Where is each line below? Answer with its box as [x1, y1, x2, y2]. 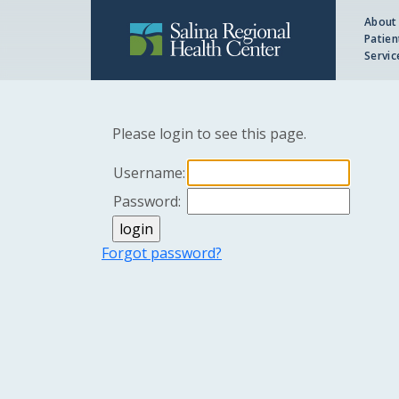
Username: [113, 163, 185, 183]
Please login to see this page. [112, 124, 306, 143]
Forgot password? [102, 243, 222, 263]
